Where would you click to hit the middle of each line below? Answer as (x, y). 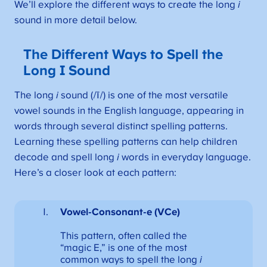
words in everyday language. (185, 157)
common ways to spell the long (130, 260)
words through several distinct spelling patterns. (121, 126)
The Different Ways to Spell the (123, 55)
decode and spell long (65, 157)
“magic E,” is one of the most (123, 248)
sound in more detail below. (75, 21)
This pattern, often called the (123, 236)
